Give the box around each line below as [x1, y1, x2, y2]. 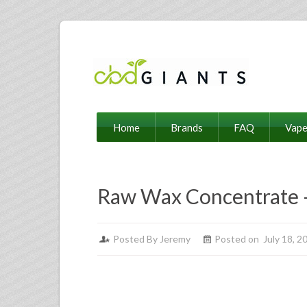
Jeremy [160, 233, 191, 245]
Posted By [113, 233, 160, 245]
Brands [171, 121, 203, 134]
